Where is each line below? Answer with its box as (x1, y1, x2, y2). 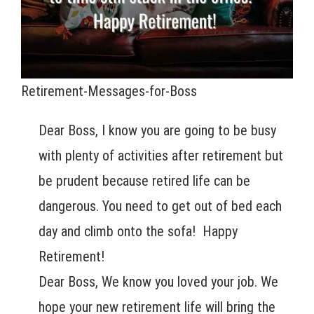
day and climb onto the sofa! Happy (39, 223, 238, 240)
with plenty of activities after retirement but (39, 147, 283, 165)
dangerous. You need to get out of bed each (39, 198, 282, 215)
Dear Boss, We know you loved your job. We (39, 273, 278, 291)
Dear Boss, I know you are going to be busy (39, 122, 276, 139)
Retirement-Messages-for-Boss (21, 83, 197, 100)
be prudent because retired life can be (39, 172, 250, 190)
